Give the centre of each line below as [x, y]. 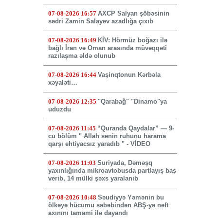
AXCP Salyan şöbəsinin [133, 14]
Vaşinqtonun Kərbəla [129, 75]
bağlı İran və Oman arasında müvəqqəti [107, 48]
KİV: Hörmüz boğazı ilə [132, 40]
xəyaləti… [63, 83]
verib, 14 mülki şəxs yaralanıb [93, 179]
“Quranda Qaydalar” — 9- [136, 128]
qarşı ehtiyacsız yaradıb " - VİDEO [99, 144]
